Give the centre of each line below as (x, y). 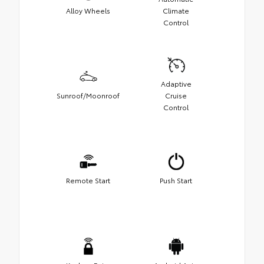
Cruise (176, 95)
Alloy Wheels (88, 10)
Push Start (176, 180)
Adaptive (176, 83)
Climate (176, 10)
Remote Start (88, 180)
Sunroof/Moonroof (88, 95)
